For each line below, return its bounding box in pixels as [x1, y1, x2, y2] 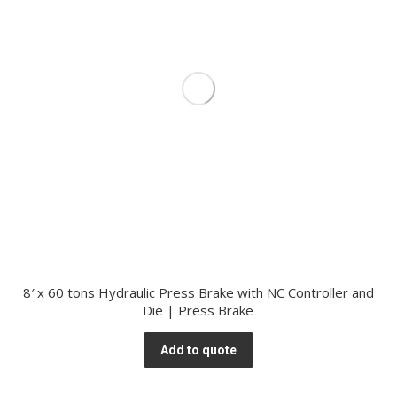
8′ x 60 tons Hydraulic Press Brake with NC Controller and [22, 284, 374, 301]
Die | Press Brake [143, 301, 253, 319]
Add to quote [160, 343, 237, 357]
